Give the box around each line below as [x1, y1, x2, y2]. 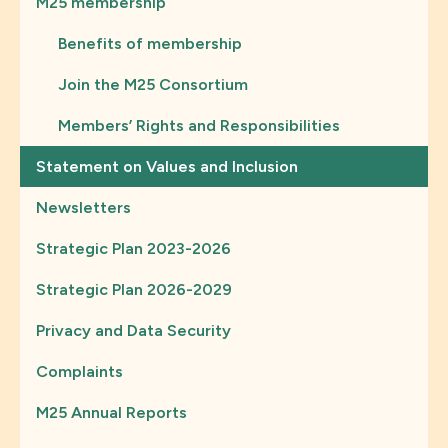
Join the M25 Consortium [58, 75, 248, 94]
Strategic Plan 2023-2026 [36, 239, 231, 258]
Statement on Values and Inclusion [36, 157, 298, 176]
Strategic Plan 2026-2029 [36, 280, 232, 299]
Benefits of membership [58, 34, 242, 53]
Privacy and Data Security [36, 321, 231, 340]
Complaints [36, 362, 123, 381]
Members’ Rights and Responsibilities [58, 116, 340, 135]
